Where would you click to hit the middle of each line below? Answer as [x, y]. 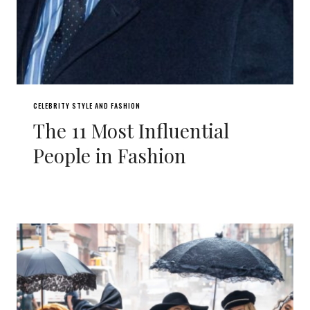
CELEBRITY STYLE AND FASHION [87, 106]
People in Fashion [110, 155]
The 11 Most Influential [131, 130]
